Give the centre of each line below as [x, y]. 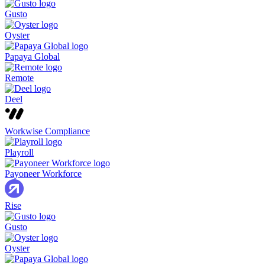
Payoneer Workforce [43, 174]
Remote [19, 78]
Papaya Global [32, 57]
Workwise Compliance [47, 131]
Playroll [19, 153]
